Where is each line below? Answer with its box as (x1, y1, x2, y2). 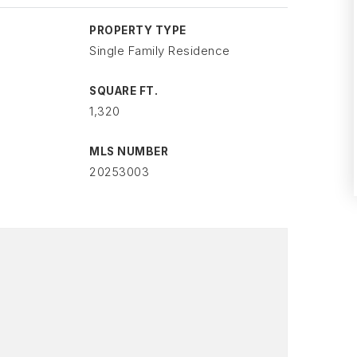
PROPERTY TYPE (89, 24, 186, 37)
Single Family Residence (89, 43, 230, 58)
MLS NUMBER (89, 145, 169, 158)
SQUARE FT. (89, 84, 159, 97)
